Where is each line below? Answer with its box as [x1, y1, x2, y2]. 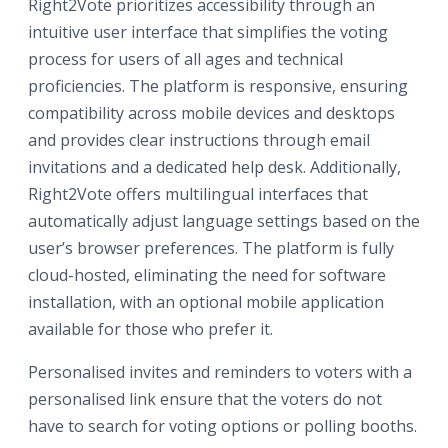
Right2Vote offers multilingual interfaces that [28, 182, 368, 205]
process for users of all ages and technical [28, 47, 343, 70]
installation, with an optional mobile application [28, 290, 384, 313]
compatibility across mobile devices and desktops [28, 101, 395, 124]
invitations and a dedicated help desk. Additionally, [28, 155, 401, 178]
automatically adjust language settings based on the [28, 209, 420, 232]
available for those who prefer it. [28, 317, 273, 340]
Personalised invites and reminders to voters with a [28, 360, 412, 383]
